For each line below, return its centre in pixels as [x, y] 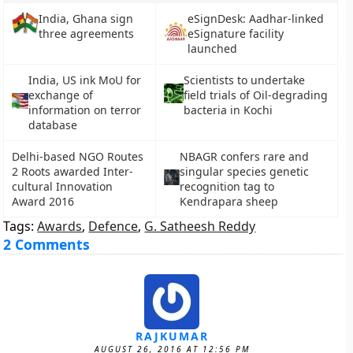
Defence [113, 226]
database [53, 125]
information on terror [85, 110]
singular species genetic [244, 171]
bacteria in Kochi [228, 110]
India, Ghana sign [86, 19]
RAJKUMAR [172, 336]
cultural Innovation [63, 186]
